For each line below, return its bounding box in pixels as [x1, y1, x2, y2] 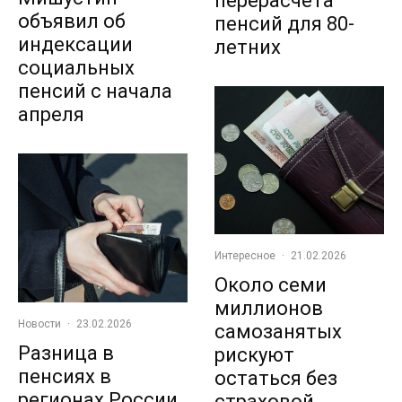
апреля [18, 102, 84, 126]
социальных [18, 56, 135, 79]
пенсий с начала [18, 79, 172, 102]
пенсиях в [18, 364, 111, 388]
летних [214, 35, 281, 58]
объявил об [18, 9, 126, 32]
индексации [18, 32, 133, 56]
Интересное [214, 249, 275, 263]
